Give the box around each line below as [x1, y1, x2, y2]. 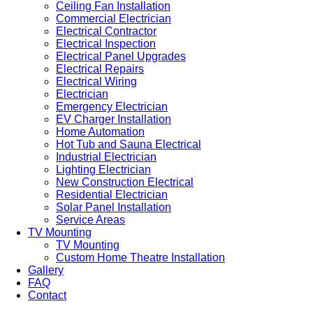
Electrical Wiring [56, 75, 137, 87]
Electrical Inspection [56, 38, 156, 50]
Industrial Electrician [56, 151, 156, 163]
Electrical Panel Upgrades [56, 50, 186, 62]
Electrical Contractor [56, 25, 156, 37]
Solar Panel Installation [56, 201, 171, 213]
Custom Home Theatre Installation [56, 252, 225, 263]
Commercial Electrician [56, 13, 171, 24]
